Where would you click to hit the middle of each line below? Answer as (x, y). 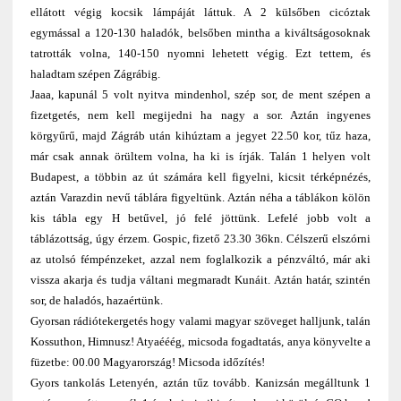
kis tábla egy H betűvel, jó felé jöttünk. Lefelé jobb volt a (200, 218)
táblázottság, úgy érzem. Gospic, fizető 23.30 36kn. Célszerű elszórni (200, 239)
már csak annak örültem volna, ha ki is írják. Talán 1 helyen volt (200, 157)
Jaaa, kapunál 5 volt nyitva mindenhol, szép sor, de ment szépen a (200, 95)
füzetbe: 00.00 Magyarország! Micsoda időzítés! (147, 363)
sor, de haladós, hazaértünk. (96, 301)
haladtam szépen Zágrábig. (95, 74)
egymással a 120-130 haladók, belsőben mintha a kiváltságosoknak (200, 33)
